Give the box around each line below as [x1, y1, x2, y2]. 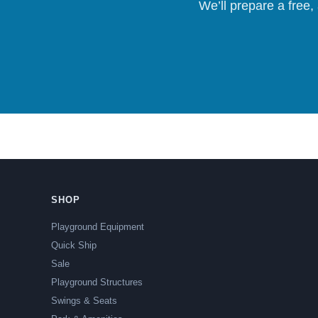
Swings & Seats [51, 295, 117, 306]
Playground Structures [51, 277, 143, 287]
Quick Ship [51, 240, 97, 251]
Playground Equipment [51, 221, 144, 232]
